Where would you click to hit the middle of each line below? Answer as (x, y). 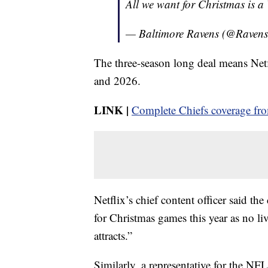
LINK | (111, 110)
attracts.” (113, 236)
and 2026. (117, 81)
